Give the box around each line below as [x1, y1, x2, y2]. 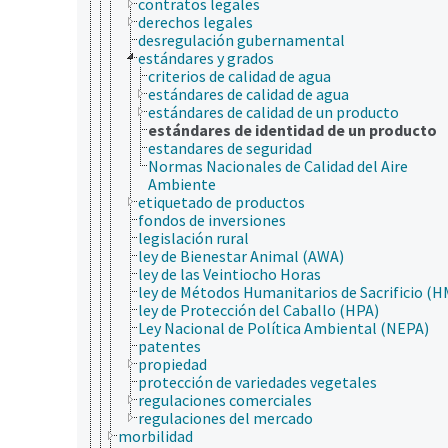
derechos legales [138, 11, 253, 32]
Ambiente [148, 173, 216, 194]
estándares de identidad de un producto [148, 119, 437, 140]
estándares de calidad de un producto [148, 101, 399, 122]
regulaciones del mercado [138, 407, 313, 428]
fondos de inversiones [138, 209, 286, 230]
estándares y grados [138, 47, 274, 68]
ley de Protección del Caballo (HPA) [138, 299, 379, 320]
